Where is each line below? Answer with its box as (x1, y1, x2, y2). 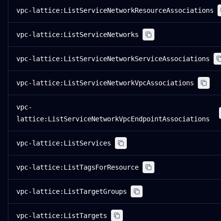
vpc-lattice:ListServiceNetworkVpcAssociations (16, 79, 194, 87)
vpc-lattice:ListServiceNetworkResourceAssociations (16, 6, 214, 14)
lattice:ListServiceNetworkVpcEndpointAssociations (16, 115, 210, 123)
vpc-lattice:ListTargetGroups (16, 187, 127, 195)
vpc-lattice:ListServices (16, 139, 111, 147)
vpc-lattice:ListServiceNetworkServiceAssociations (16, 55, 210, 63)
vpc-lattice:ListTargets (16, 212, 107, 220)
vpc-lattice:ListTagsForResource (16, 163, 139, 171)
